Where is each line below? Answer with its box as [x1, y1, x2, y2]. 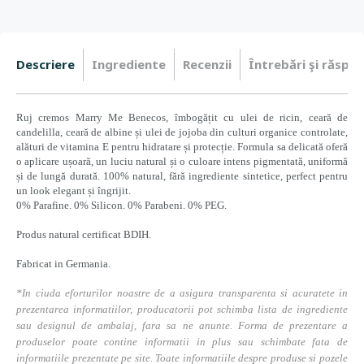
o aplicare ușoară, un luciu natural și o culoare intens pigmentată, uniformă [16, 155, 348, 167]
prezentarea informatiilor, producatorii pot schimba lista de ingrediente [16, 303, 348, 315]
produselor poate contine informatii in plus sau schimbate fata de [16, 336, 348, 348]
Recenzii [183, 56, 232, 72]
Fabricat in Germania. [16, 258, 110, 270]
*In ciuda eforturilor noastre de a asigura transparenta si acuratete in [16, 287, 348, 299]
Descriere [16, 56, 75, 72]
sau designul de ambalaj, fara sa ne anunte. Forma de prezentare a [16, 319, 348, 331]
